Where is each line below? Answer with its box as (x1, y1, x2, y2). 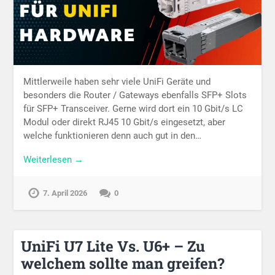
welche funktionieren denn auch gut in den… (23, 130, 202, 141)
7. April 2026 (43, 188, 88, 198)
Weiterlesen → (23, 153, 84, 165)
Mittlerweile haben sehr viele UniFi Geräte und (23, 76, 211, 87)
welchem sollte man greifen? (21, 254, 225, 274)
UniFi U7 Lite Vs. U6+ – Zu (21, 236, 206, 257)
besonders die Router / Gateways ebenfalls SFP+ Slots (23, 89, 247, 101)
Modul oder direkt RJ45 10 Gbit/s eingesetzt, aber (23, 116, 226, 128)
